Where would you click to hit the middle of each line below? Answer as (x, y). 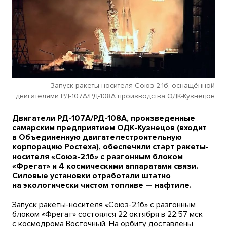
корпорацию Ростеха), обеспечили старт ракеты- (110, 147)
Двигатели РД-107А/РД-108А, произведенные (104, 118)
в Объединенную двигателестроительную (97, 138)
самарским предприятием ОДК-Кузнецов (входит (109, 128)
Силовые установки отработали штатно (91, 176)
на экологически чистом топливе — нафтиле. (102, 186)
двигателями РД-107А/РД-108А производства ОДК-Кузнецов (115, 96)
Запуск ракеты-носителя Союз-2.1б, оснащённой (133, 86)
